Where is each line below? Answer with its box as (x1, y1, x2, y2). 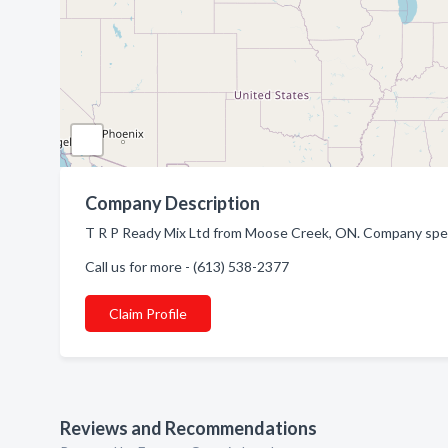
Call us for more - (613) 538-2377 (85, 258, 289, 275)
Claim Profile (109, 305, 187, 322)
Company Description (85, 192, 260, 214)
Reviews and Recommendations (60, 417, 317, 439)
